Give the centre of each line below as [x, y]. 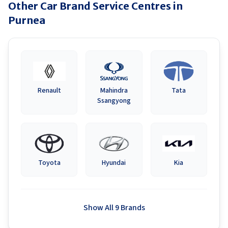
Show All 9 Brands [114, 208]
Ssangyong [114, 101]
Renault [49, 91]
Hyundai [114, 163]
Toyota [49, 163]
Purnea [27, 20]
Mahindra [114, 91]
